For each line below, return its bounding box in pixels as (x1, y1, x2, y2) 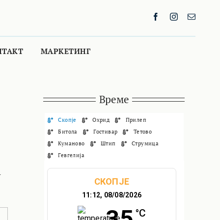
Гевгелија (58, 151, 85, 159)
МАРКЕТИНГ (41, 46, 91, 56)
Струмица (132, 139, 159, 147)
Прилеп (125, 116, 147, 123)
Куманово (58, 139, 85, 147)
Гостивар (93, 128, 118, 135)
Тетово (133, 128, 152, 135)
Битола (58, 128, 78, 135)
